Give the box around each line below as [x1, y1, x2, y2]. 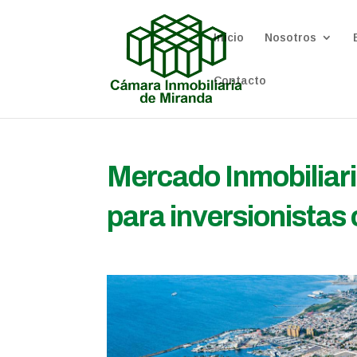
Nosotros [265, 31, 317, 44]
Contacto [214, 74, 267, 87]
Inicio [214, 31, 245, 44]
